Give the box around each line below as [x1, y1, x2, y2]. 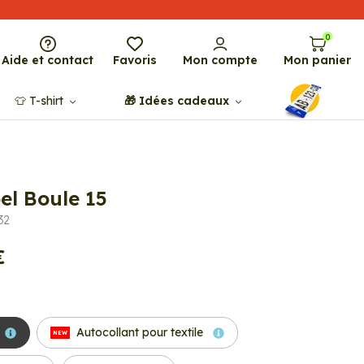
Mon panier [284, 53, 351, 67]
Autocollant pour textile [73, 325, 206, 340]
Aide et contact [2, 53, 93, 67]
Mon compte [183, 53, 258, 67]
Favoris [113, 53, 157, 67]
